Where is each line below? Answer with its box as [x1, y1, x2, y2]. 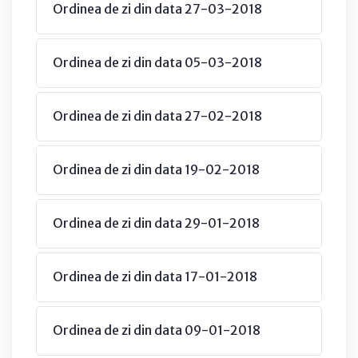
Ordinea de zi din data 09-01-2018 [53, 321, 261, 338]
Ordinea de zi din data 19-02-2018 [53, 161, 260, 177]
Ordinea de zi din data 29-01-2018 [53, 214, 260, 231]
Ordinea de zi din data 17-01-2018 [53, 268, 257, 284]
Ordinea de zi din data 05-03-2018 [53, 54, 262, 70]
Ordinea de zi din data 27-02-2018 [53, 107, 262, 124]
